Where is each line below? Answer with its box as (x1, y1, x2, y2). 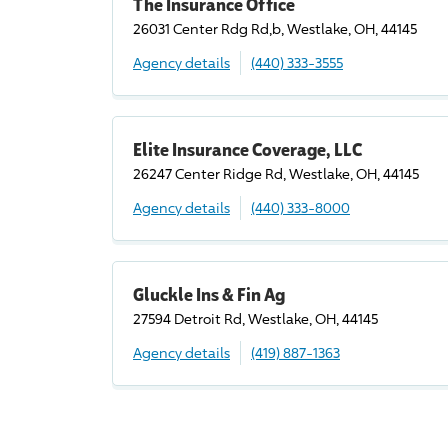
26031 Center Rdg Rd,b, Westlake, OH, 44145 (133, 20, 417, 37)
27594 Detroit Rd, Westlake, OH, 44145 (133, 310, 378, 327)
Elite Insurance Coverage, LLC (133, 138, 362, 160)
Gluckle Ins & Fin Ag (133, 283, 285, 305)
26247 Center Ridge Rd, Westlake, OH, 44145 (133, 165, 419, 182)
